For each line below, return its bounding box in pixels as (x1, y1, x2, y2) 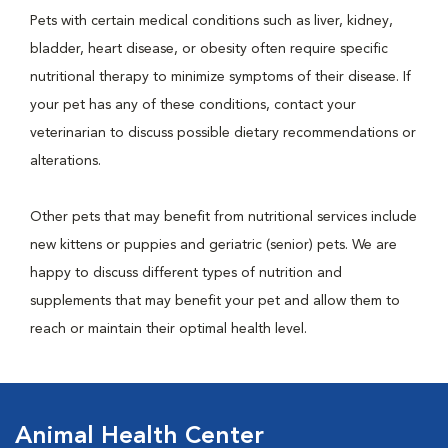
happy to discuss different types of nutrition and (30, 266, 342, 280)
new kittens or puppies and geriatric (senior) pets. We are (30, 238, 397, 252)
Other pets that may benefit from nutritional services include (30, 210, 417, 224)
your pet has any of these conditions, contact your (30, 98, 356, 112)
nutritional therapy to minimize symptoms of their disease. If (30, 70, 411, 84)
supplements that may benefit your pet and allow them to (30, 294, 400, 308)
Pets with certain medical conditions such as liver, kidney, (30, 14, 393, 28)
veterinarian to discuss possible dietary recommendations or (30, 126, 416, 140)
